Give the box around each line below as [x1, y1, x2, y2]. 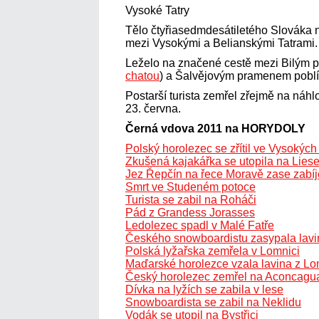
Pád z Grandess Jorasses [125, 206, 255, 219]
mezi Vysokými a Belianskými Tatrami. [125, 36, 318, 49]
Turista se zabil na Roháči [125, 193, 256, 206]
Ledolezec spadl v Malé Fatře [125, 219, 274, 231]
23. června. [125, 102, 181, 115]
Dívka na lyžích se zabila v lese [125, 283, 283, 296]
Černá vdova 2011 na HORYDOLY [125, 122, 305, 135]
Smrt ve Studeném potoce [125, 180, 256, 193]
